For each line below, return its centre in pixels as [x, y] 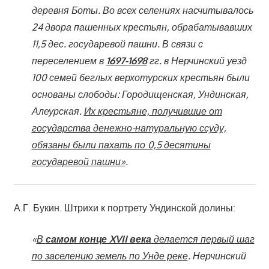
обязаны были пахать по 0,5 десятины [121, 144]
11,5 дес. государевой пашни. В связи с [117, 44]
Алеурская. [58, 111]
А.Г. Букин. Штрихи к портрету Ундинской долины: [124, 207]
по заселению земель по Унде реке [110, 255]
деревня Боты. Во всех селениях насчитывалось [142, 10]
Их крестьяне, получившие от [153, 111]
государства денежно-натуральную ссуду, [129, 128]
